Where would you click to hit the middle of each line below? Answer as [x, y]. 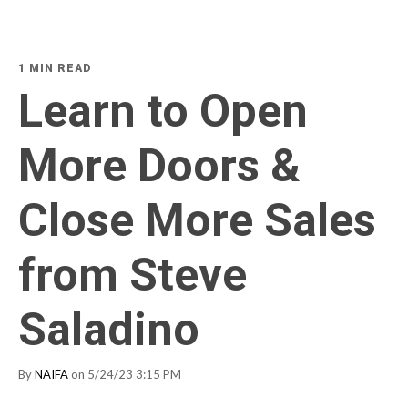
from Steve [133, 275]
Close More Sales [197, 220]
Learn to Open [163, 111]
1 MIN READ [55, 68]
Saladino [109, 330]
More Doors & [159, 166]
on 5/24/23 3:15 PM [125, 374]
